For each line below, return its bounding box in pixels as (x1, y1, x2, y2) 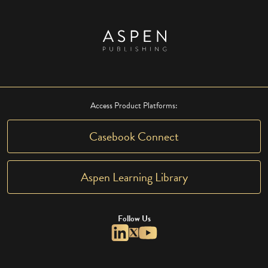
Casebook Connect (89, 127, 179, 145)
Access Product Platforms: (90, 99, 178, 112)
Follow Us (117, 212, 151, 225)
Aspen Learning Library (80, 167, 188, 186)
